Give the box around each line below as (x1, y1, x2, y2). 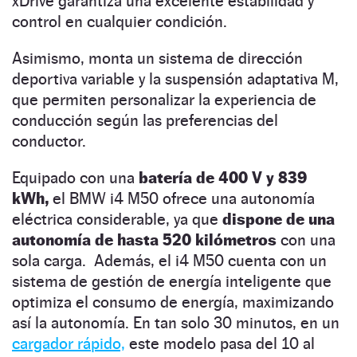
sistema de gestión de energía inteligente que (12, 271, 331, 291)
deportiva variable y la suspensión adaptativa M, (12, 69, 339, 88)
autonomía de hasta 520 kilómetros (12, 229, 277, 249)
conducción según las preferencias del (12, 110, 278, 130)
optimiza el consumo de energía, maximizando (12, 292, 334, 312)
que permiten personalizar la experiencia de (12, 89, 316, 109)
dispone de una (222, 209, 335, 229)
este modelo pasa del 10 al (125, 333, 315, 353)
